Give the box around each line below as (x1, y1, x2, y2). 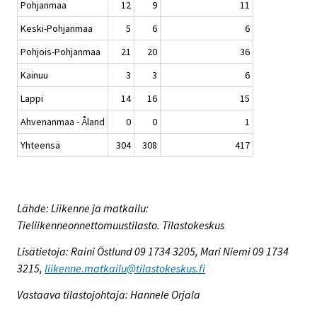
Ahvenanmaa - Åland (21, 115, 105, 129)
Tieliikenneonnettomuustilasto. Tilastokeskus (17, 218, 224, 233)
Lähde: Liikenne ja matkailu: (17, 201, 149, 216)
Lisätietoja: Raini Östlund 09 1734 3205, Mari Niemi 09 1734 (17, 243, 289, 258)
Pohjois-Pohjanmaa (21, 45, 100, 59)
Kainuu (21, 69, 48, 82)
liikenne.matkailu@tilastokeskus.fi (45, 260, 205, 275)
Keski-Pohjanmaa (21, 22, 93, 35)
